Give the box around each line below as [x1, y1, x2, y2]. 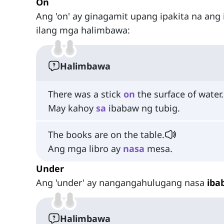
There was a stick [48, 87, 123, 100]
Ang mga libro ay [48, 142, 123, 155]
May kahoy [48, 101, 96, 114]
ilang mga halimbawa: [36, 23, 130, 36]
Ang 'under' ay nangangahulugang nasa [36, 176, 207, 189]
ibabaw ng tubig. [106, 101, 180, 114]
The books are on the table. [48, 128, 164, 141]
